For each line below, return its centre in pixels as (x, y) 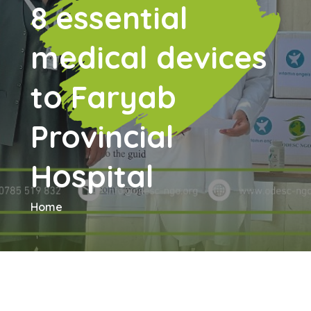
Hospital (92, 176)
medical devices (149, 58)
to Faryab (103, 97)
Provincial (102, 137)
